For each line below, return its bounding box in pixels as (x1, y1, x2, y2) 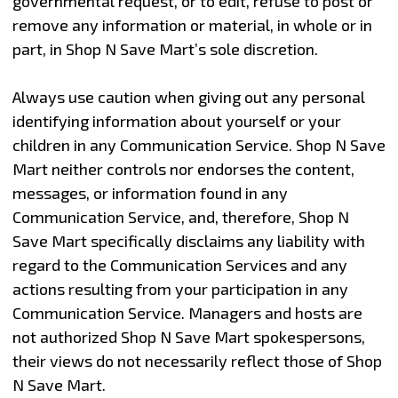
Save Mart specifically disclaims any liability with (12, 230, 365, 251)
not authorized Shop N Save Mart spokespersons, (12, 326, 365, 346)
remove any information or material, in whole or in (12, 14, 372, 35)
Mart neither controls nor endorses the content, (12, 158, 354, 179)
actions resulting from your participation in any (12, 278, 348, 298)
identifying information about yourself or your (12, 110, 341, 131)
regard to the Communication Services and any (12, 254, 347, 275)
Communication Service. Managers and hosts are (12, 302, 362, 322)
